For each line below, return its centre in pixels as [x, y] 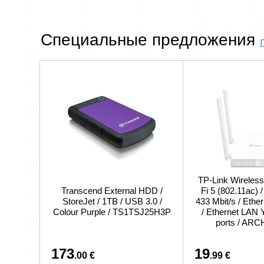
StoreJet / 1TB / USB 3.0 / [112, 201]
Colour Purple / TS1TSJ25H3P [112, 212]
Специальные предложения [150, 40]
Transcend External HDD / [112, 191]
